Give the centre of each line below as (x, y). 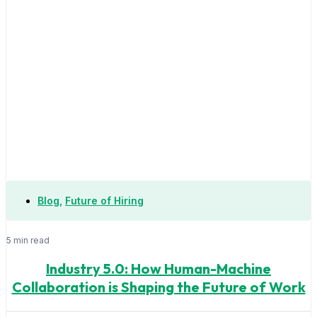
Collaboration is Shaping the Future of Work (158, 287)
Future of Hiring (104, 200)
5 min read (28, 240)
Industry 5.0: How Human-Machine (158, 268)
